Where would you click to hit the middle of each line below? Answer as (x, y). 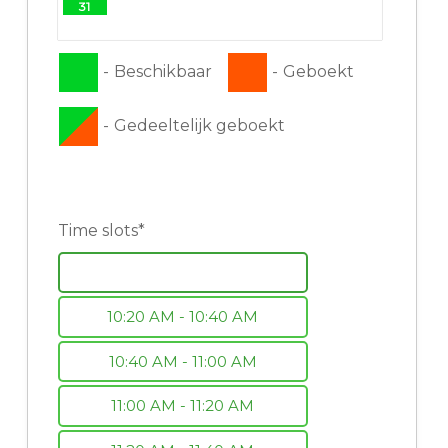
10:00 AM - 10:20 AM (183, 272)
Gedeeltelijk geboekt (199, 125)
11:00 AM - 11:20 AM (183, 406)
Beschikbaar (162, 71)
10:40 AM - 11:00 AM (182, 361)
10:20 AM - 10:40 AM (183, 317)
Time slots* (101, 231)
